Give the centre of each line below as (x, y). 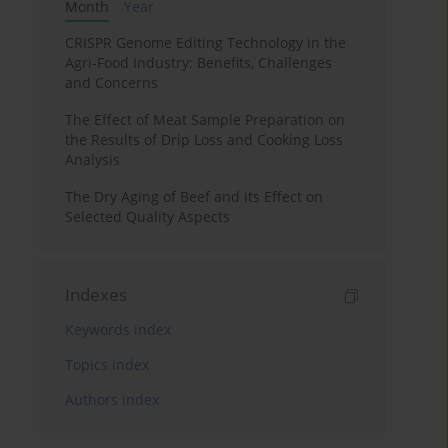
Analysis (93, 160)
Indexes (96, 295)
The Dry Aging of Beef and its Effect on (194, 197)
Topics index (107, 365)
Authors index (112, 400)
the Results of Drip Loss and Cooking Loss (204, 140)
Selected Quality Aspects (148, 217)
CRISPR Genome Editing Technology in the (206, 43)
